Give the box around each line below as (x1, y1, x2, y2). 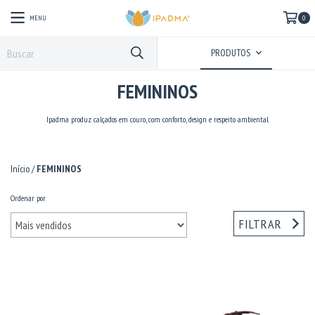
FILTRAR (239, 215, 283, 232)
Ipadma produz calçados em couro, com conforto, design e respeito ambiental (46, 114, 269, 124)
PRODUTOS (210, 46, 252, 59)
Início (11, 162, 30, 175)
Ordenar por (11, 193, 46, 203)
